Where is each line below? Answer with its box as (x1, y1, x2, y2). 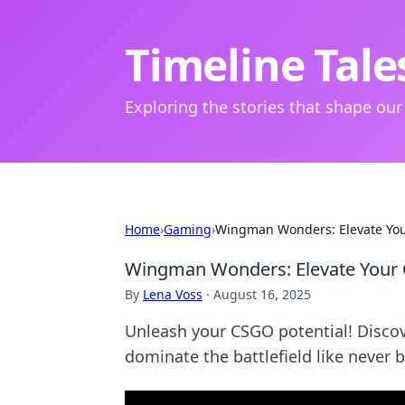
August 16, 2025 (213, 286, 311, 303)
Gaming (164, 221, 212, 238)
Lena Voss (143, 286, 202, 303)
